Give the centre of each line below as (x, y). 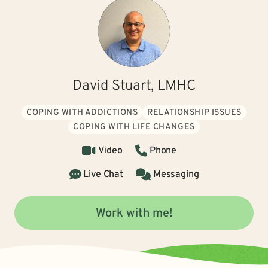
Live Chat (103, 175)
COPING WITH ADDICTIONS (82, 113)
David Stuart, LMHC (134, 86)
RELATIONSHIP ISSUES (194, 113)
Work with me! (134, 214)
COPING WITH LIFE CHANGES (134, 127)
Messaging (176, 175)
